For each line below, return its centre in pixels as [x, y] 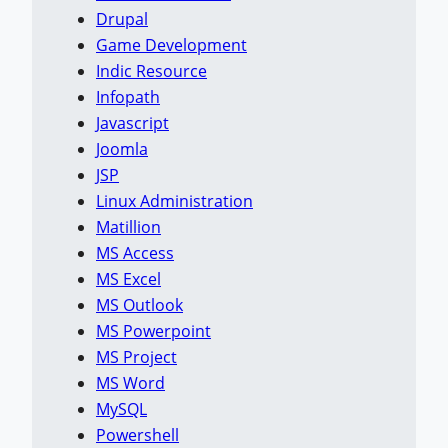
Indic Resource [151, 71]
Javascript [132, 123]
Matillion [128, 227]
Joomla [122, 149]
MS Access [135, 253]
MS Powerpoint [153, 331]
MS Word [130, 383]
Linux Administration [174, 201]
